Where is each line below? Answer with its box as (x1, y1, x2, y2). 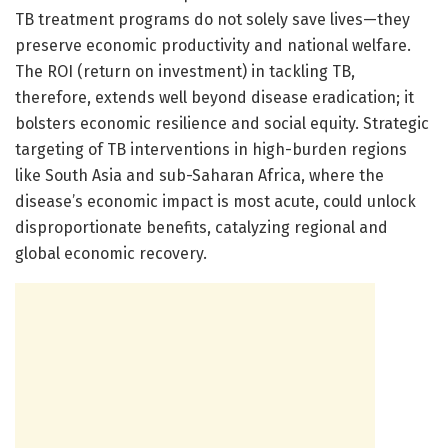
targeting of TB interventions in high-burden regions (15, 139, 407, 159)
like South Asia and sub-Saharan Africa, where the (15, 165, 384, 185)
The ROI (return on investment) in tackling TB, (15, 61, 355, 81)
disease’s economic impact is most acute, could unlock (15, 191, 416, 211)
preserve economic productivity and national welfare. (15, 35, 411, 55)
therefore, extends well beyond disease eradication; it (15, 87, 414, 107)
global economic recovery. (15, 243, 207, 263)
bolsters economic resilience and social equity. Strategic (15, 113, 429, 133)
